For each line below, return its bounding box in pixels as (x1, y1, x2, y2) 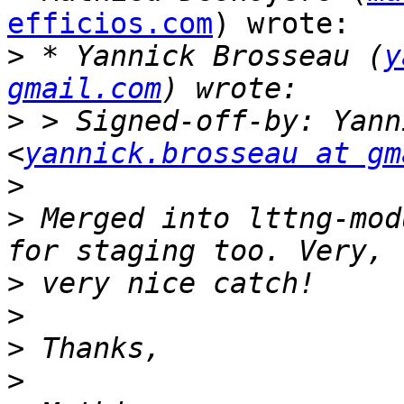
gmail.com (7, 72, 161, 106)
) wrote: (213, 7, 350, 41)
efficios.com (7, 7, 213, 41)
